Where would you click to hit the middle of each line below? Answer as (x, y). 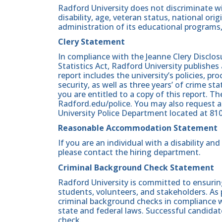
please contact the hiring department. (129, 152)
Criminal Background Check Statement (136, 167)
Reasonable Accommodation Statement (138, 128)
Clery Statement (91, 41)
